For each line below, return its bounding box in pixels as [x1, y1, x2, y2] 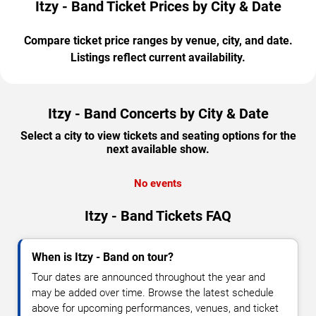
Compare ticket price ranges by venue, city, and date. [23, 34, 293, 48]
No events [134, 177, 182, 190]
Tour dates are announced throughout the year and [32, 271, 265, 284]
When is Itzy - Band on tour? [32, 250, 174, 265]
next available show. [107, 142, 209, 157]
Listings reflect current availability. [71, 51, 245, 65]
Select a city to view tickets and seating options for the [20, 129, 296, 143]
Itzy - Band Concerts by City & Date [47, 105, 269, 123]
